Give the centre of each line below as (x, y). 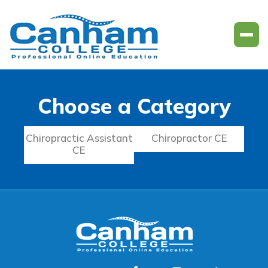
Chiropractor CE (189, 138)
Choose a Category (134, 106)
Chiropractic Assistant (79, 138)
